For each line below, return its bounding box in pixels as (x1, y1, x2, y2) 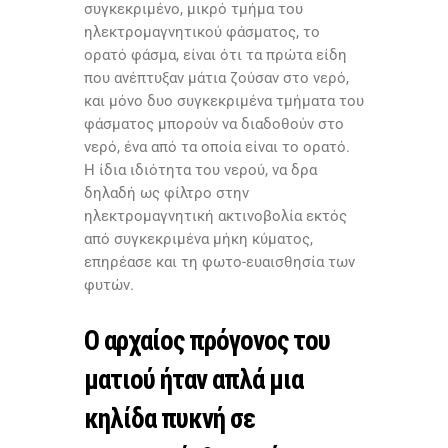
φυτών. (84, 276, 134, 295)
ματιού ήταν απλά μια (84, 364, 303, 397)
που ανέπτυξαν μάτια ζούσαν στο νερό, (84, 69, 349, 88)
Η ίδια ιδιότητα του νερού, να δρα (84, 161, 317, 180)
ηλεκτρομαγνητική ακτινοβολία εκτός (84, 207, 347, 226)
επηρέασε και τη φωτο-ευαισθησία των (84, 253, 355, 272)
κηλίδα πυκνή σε (84, 403, 255, 436)
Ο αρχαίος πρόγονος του (84, 325, 330, 358)
